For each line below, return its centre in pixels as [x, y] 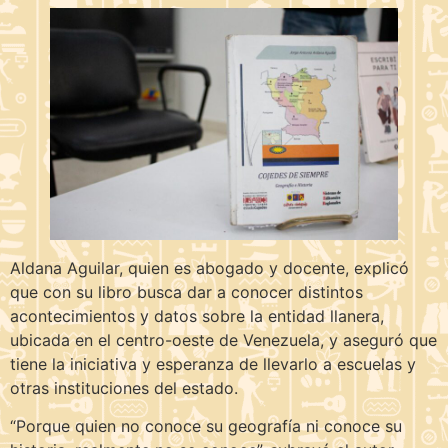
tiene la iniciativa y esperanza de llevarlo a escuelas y [213, 363]
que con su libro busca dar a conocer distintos [186, 291]
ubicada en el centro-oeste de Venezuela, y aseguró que [223, 339]
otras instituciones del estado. [124, 387]
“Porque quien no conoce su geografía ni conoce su [206, 426]
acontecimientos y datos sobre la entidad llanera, [197, 315]
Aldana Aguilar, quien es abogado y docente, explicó [209, 267]
